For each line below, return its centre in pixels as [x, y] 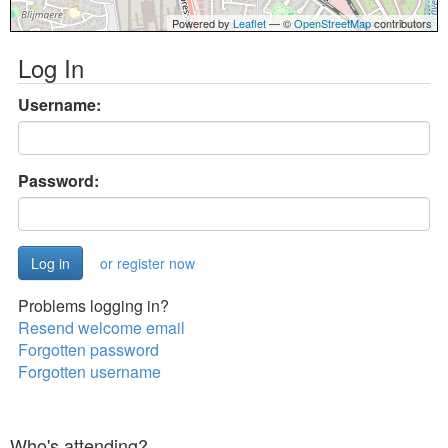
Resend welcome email [101, 327]
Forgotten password [88, 349]
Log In [51, 67]
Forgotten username [89, 371]
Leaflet [249, 23]
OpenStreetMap [332, 23]
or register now [147, 263]
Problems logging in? [93, 305]
